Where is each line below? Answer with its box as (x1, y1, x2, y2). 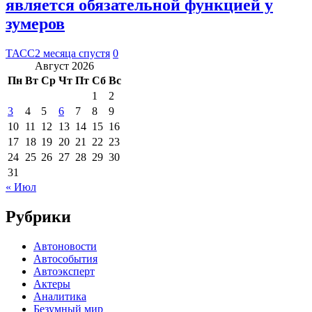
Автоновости (33, 240, 97, 253)
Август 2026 (35, 60, 94, 72)
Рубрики (6, 208, 71, 226)
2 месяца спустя (35, 47, 110, 60)
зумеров (6, 15, 65, 33)
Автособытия (33, 253, 97, 265)
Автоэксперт (33, 265, 95, 278)
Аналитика (33, 290, 86, 303)
